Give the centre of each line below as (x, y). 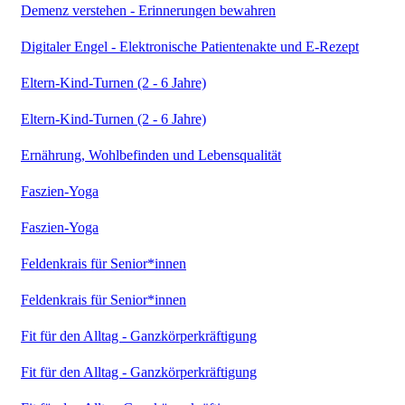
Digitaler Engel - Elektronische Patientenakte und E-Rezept (190, 46)
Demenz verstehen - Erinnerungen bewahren (148, 10)
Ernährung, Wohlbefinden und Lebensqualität (151, 155)
